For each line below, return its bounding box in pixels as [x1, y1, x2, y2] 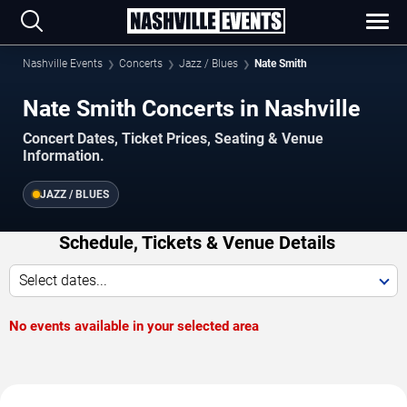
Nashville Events [23, 57, 103, 70]
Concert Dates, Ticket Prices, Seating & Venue [23, 130, 323, 148]
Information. [23, 147, 104, 165]
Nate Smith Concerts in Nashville [23, 95, 361, 122]
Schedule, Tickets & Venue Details [58, 232, 335, 254]
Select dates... [19, 272, 107, 290]
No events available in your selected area [9, 318, 259, 335]
